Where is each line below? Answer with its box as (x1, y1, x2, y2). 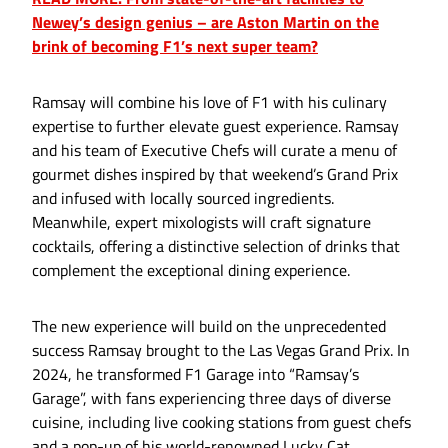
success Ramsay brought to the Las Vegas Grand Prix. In (32, 338, 410, 363)
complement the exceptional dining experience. (32, 258, 350, 283)
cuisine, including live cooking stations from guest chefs (32, 410, 411, 435)
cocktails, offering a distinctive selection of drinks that (32, 234, 400, 259)
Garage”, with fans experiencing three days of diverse (32, 386, 391, 411)
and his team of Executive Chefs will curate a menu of (32, 138, 397, 163)
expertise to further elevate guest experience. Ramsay (32, 114, 399, 139)
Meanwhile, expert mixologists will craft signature (32, 210, 371, 235)
